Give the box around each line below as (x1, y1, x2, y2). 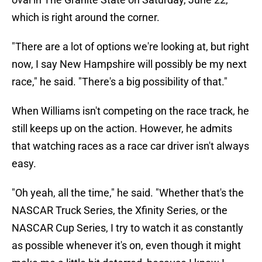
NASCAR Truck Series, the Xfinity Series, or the (12, 204, 227, 217)
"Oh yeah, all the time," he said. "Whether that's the (12, 187, 244, 199)
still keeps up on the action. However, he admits (12, 122, 232, 135)
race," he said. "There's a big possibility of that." (12, 75, 227, 88)
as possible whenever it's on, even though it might (12, 239, 241, 252)
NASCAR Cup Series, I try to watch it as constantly (12, 222, 243, 235)
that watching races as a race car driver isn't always (12, 140, 249, 153)
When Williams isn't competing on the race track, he (12, 105, 249, 118)
